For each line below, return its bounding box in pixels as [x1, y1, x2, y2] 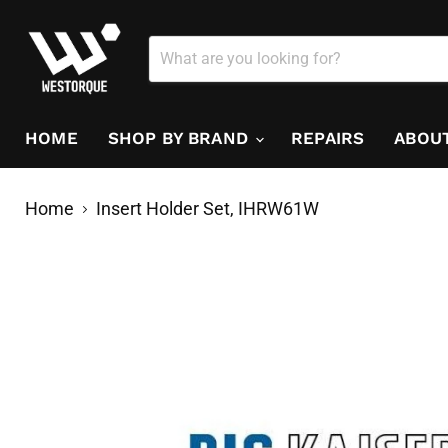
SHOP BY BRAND [107, 127, 254, 148]
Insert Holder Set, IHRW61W [96, 198, 319, 220]
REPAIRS [291, 127, 365, 148]
